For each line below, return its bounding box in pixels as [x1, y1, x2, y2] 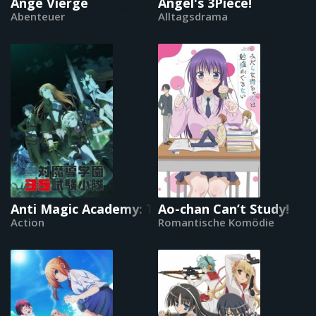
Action [11, 214, 44, 229]
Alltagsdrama [158, 8, 228, 23]
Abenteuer [11, 8, 65, 23]
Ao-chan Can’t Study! [158, 200, 289, 217]
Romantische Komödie [158, 214, 274, 229]
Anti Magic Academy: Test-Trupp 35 [11, 200, 235, 217]
